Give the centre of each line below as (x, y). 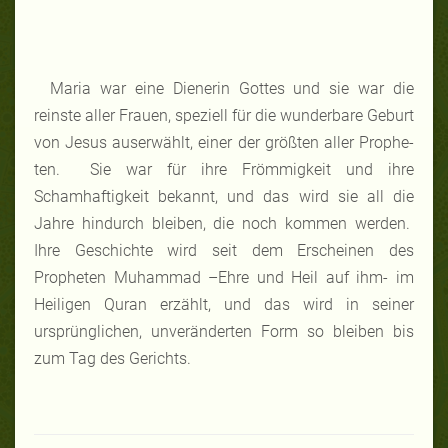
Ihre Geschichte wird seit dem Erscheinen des (224, 250)
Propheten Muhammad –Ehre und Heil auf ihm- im (224, 277)
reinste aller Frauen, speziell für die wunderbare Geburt (224, 115)
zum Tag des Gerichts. (112, 358)
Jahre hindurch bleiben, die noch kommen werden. (224, 223)
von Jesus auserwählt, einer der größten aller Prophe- (224, 142)
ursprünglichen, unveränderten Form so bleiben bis (224, 331)
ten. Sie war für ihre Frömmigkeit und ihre (224, 169)
